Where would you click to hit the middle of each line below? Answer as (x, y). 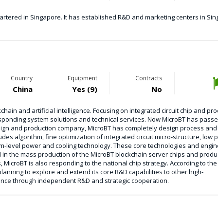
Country (21, 78)
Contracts (148, 78)
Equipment (82, 78)
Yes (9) (84, 89)
